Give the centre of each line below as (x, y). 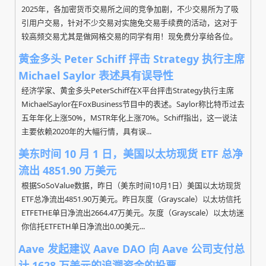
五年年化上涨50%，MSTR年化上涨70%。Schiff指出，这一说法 (129, 118)
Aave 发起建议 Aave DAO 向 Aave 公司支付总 (132, 249)
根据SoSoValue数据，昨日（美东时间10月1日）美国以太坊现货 (131, 185)
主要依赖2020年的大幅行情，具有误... (86, 131)
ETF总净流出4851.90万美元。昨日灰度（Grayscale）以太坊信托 (131, 199)
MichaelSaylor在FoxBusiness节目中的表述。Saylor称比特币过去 (133, 104)
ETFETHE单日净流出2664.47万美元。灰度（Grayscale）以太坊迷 (133, 213)
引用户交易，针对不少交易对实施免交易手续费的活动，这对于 (129, 23)
